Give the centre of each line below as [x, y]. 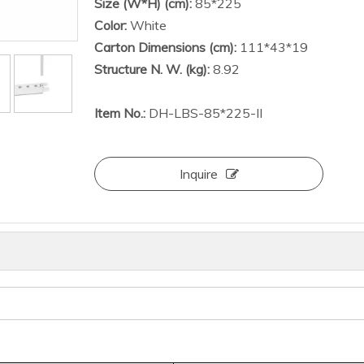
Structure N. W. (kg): [152, 69]
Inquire [198, 174]
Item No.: [120, 113]
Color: [112, 25]
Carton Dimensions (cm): [165, 47]
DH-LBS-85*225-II [204, 113]
